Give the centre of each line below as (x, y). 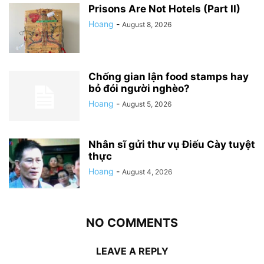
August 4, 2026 (147, 172)
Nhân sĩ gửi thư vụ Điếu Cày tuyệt (172, 145)
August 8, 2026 (147, 25)
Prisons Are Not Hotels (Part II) (164, 9)
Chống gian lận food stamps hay (169, 77)
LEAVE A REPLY (132, 251)
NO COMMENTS (132, 223)
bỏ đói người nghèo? (139, 89)
